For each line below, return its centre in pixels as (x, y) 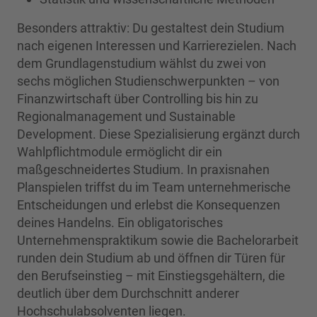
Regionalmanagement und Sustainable (126, 117)
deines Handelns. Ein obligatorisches (120, 223)
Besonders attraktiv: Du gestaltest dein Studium (151, 28)
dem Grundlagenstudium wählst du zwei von (142, 64)
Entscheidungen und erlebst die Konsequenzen (149, 205)
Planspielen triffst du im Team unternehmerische (154, 188)
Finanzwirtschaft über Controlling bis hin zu (138, 99)
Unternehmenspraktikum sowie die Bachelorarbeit (158, 241)
